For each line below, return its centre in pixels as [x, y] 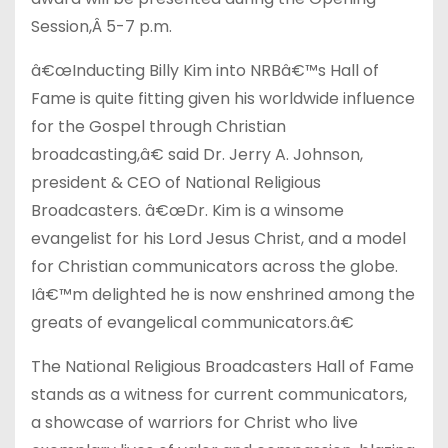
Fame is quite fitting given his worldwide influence [223, 98]
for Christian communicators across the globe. [214, 266]
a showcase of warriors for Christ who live [194, 422]
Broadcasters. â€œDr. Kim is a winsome [187, 210]
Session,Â [68, 26]
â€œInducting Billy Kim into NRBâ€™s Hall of [205, 70]
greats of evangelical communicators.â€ [192, 322]
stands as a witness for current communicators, [219, 394]
